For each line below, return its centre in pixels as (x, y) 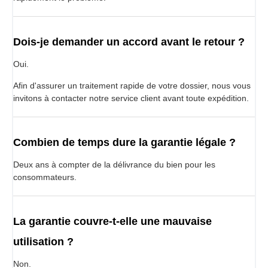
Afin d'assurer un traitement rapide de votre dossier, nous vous (132, 85)
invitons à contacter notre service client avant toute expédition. (131, 98)
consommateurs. (45, 177)
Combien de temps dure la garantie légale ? (124, 142)
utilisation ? (43, 241)
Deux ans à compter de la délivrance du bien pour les (114, 164)
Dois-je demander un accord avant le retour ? (129, 42)
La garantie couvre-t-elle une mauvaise (112, 221)
